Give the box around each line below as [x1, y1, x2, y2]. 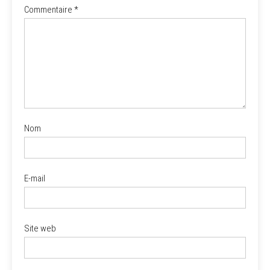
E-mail [24, 173, 45, 184]
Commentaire [24, 4, 74, 16]
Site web [24, 223, 56, 234]
